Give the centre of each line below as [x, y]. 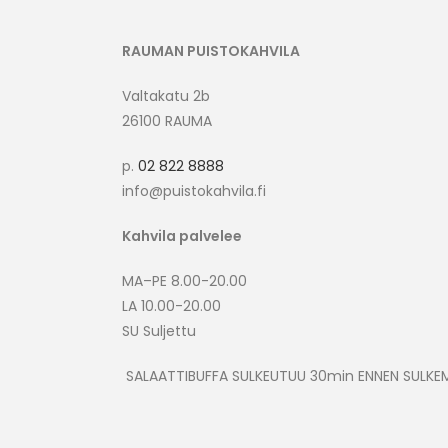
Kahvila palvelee [182, 236]
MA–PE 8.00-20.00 [184, 281]
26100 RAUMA [167, 121]
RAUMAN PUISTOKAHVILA [211, 51]
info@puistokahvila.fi [196, 191]
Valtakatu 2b [166, 96]
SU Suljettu [159, 331]
